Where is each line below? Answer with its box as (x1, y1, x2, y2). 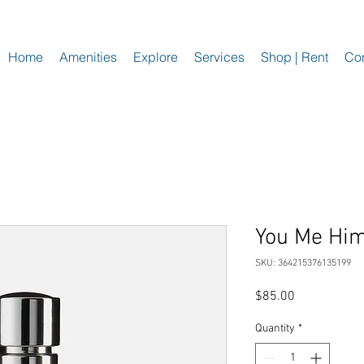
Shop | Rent (261, 49, 328, 65)
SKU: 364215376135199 (255, 257, 351, 269)
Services (194, 49, 245, 65)
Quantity (255, 321, 295, 336)
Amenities (59, 49, 117, 65)
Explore (133, 49, 178, 65)
